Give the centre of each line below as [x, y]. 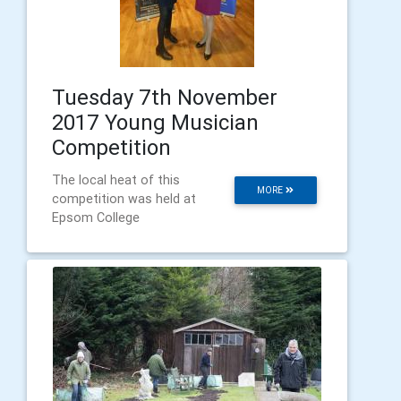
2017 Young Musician [155, 122]
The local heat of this [116, 179]
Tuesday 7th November [165, 97]
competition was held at [124, 198]
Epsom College [96, 217]
